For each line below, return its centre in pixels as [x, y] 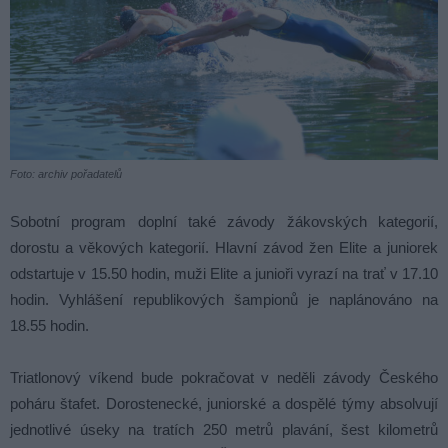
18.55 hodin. [49, 326]
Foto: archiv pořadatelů [66, 174]
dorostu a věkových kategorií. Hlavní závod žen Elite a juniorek [224, 248]
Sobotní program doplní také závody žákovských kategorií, [224, 222]
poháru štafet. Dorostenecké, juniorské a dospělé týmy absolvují [224, 404]
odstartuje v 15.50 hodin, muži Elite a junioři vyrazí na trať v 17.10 [224, 274]
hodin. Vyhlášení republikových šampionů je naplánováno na [224, 300]
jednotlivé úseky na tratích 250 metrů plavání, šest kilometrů [224, 430]
